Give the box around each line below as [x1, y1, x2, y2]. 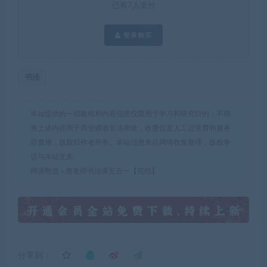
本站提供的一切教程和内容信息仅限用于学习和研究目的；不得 [30, 110, 231, 117]
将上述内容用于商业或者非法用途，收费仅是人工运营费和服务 [30, 124, 231, 132]
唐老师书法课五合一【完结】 [66, 167, 159, 175]
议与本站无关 [30, 153, 73, 160]
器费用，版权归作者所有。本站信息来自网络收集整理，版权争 [30, 138, 231, 146]
